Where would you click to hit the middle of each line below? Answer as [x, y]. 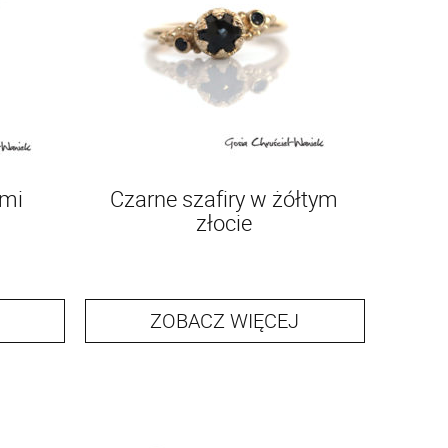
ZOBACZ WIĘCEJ [225, 320]
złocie [223, 222]
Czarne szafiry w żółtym [223, 198]
